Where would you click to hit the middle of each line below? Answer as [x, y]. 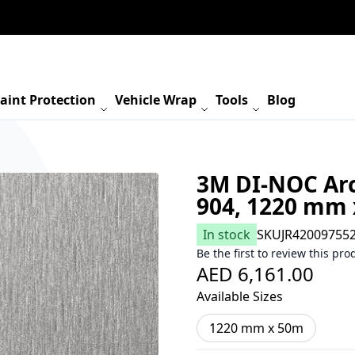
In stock [226, 235]
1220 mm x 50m [256, 328]
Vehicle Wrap [156, 100]
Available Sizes [239, 296]
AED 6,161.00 [255, 274]
